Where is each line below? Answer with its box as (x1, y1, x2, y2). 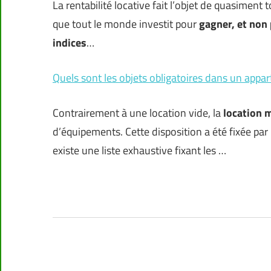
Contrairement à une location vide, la (53, 105, 223, 122)
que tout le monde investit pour (53, 16, 199, 33)
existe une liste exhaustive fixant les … (53, 142, 226, 159)
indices (53, 34, 87, 51)
